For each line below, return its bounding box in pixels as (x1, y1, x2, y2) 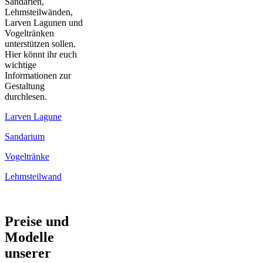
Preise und (5, 214, 69, 230)
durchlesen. (5, 92, 47, 102)
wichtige (5, 60, 36, 70)
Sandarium (5, 131, 45, 142)
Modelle (5, 230, 54, 245)
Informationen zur (5, 70, 71, 81)
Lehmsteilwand (5, 171, 62, 182)
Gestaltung (5, 81, 45, 92)
